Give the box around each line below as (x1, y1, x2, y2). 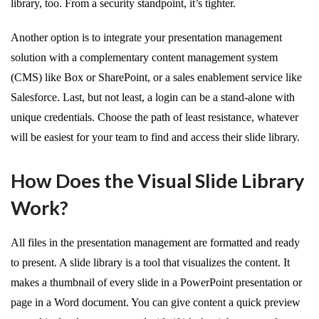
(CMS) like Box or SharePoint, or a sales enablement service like (11, 70, 302, 83)
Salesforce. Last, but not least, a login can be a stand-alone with (11, 90, 295, 103)
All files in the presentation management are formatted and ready (11, 236, 300, 249)
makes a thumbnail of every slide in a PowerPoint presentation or (11, 276, 302, 288)
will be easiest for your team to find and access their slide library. (11, 130, 300, 143)
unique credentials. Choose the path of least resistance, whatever (11, 110, 298, 123)
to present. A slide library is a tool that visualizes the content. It (11, 256, 290, 268)
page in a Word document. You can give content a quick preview (11, 296, 300, 308)
